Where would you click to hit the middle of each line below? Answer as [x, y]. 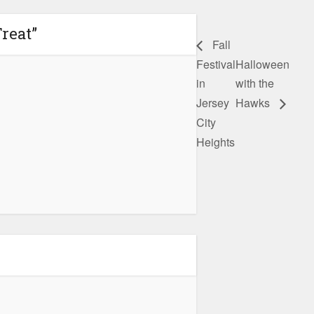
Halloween [262, 64]
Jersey [213, 103]
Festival [216, 64]
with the [255, 83]
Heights [216, 142]
